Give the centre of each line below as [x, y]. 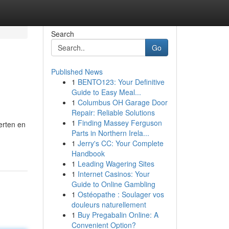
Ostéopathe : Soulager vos [121, 194]
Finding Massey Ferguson [120, 123]
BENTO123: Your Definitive [121, 82]
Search [62, 34]
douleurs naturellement [109, 204]
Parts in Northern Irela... [110, 133]
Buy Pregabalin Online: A [118, 215]
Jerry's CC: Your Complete [120, 143]
